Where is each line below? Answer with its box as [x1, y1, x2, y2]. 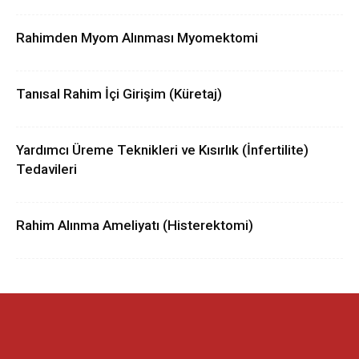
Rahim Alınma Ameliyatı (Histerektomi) [16, 217, 253, 233]
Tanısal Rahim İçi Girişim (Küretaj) [16, 86, 222, 102]
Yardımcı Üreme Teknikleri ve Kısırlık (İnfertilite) [16, 142, 309, 158]
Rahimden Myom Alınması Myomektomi [16, 30, 258, 46]
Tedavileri [16, 161, 77, 177]
